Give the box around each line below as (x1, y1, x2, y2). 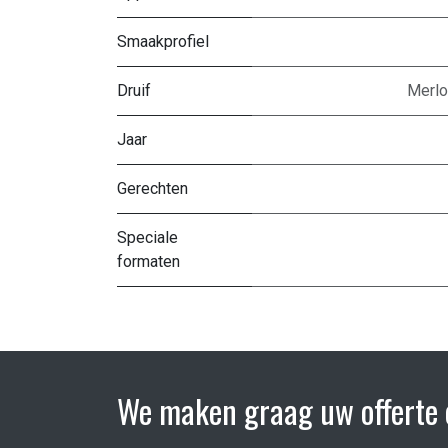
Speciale (117, 228, 178, 248)
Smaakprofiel (117, 32, 209, 52)
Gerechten (117, 179, 188, 199)
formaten (117, 252, 180, 272)
